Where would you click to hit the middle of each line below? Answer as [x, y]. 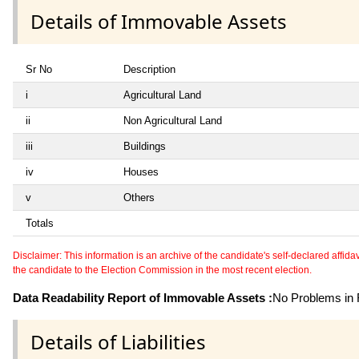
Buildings [145, 147]
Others [139, 198]
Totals [40, 224]
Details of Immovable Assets [159, 22]
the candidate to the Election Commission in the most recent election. [162, 270]
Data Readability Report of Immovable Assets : [143, 298]
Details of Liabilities [118, 342]
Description [149, 70]
